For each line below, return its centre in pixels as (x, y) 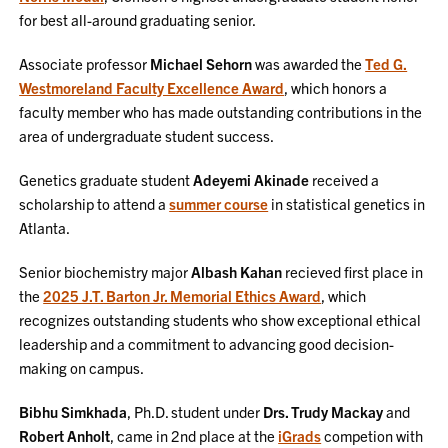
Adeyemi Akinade (251, 179)
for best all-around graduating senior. (138, 19)
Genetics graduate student (106, 179)
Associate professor (85, 63)
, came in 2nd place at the (194, 435)
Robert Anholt (65, 435)
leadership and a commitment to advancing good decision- (207, 343)
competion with (372, 435)
